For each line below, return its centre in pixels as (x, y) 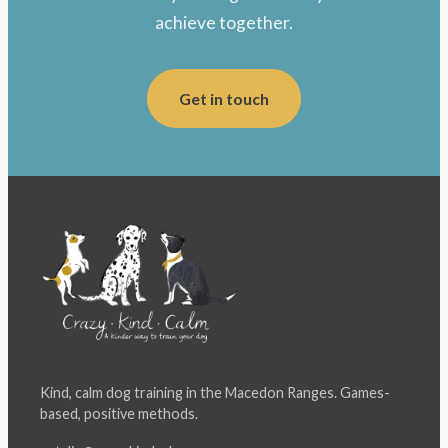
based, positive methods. (119, 414)
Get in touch (224, 98)
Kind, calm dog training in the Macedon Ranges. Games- (215, 393)
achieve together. (224, 22)
